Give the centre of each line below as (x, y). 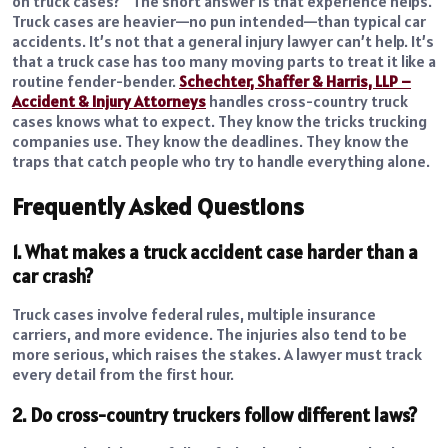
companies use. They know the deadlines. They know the (210, 140)
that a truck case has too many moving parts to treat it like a (224, 60)
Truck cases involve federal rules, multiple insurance (194, 314)
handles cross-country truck (307, 100)
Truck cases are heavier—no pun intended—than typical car (219, 20)
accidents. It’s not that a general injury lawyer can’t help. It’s (223, 40)
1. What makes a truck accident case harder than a (215, 252)
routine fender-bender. (95, 80)
